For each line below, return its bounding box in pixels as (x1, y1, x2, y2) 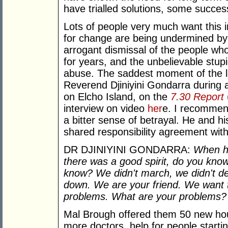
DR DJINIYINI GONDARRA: (64, 144, 193, 156)
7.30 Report (170, 91, 224, 103)
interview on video (64, 103, 148, 115)
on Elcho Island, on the (64, 91, 170, 103)
